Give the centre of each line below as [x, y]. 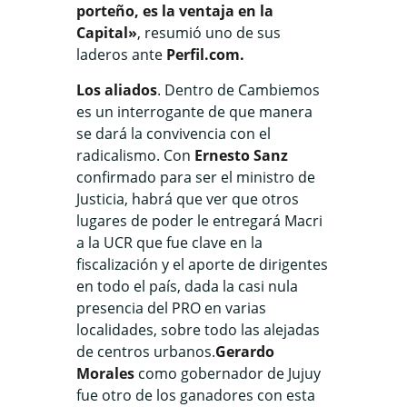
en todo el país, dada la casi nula [187, 286]
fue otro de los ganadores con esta [196, 395]
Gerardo [245, 351]
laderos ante [121, 54]
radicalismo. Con [134, 155]
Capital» [107, 32]
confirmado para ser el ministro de [196, 177]
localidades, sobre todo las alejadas [198, 329]
